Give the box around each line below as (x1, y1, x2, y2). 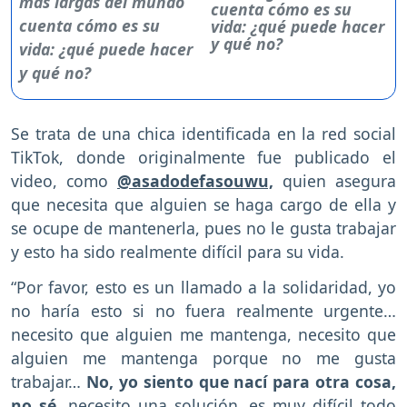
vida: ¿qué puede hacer (211, 15, 385, 38)
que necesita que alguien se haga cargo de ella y (11, 194, 396, 216)
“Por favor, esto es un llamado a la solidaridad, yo (11, 275, 396, 298)
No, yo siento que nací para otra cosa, (85, 370, 396, 392)
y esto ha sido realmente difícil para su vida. (11, 241, 344, 263)
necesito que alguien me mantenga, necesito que (11, 323, 396, 345)
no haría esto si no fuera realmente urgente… (11, 299, 396, 322)
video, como (11, 170, 117, 193)
